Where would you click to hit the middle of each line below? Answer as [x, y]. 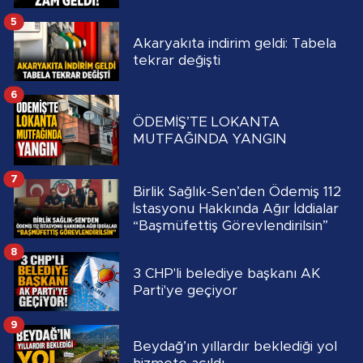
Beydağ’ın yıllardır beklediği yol [235, 346]
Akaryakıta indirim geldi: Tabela [235, 43]
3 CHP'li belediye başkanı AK [226, 273]
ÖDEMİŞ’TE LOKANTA [206, 122]
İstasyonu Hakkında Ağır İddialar [236, 209]
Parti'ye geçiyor [185, 290]
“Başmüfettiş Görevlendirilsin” [231, 226]
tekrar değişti [177, 60]
